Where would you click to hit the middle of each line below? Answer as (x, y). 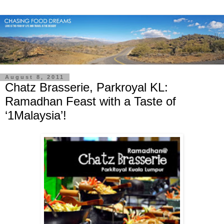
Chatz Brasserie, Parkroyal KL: (86, 87)
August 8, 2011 (35, 77)
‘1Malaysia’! (36, 115)
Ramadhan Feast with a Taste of (90, 101)
